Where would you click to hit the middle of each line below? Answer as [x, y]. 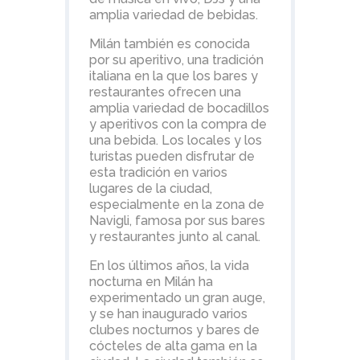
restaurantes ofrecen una [165, 92]
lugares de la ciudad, [150, 188]
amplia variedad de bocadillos [179, 108]
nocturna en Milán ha [151, 282]
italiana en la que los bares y [173, 76]
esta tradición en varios [158, 172]
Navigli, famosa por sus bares [177, 221]
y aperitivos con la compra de [178, 124]
